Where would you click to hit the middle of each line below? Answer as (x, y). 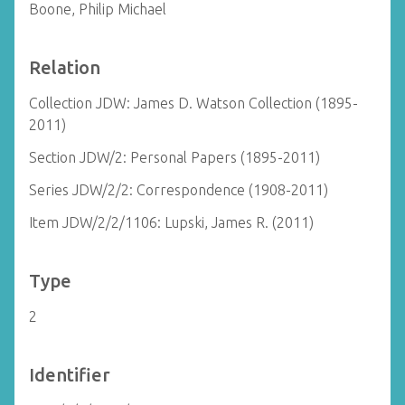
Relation (65, 67)
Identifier (70, 375)
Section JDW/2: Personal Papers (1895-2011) (174, 157)
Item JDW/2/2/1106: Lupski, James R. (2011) (171, 222)
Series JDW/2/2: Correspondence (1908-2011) (179, 190)
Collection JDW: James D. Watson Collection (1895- (193, 103)
